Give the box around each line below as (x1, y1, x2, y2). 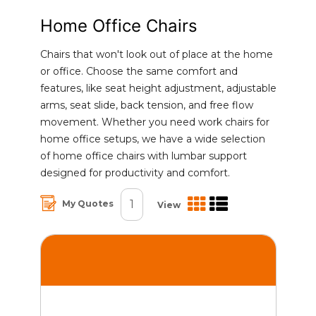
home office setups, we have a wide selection (39, 132, 265, 145)
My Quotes (61, 197, 114, 209)
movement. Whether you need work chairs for (39, 115, 269, 128)
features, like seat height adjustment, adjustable (39, 81, 276, 95)
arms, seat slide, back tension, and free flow (39, 98, 253, 111)
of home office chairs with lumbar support (39, 149, 247, 162)
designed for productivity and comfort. (39, 166, 230, 179)
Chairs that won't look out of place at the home (39, 47, 273, 61)
